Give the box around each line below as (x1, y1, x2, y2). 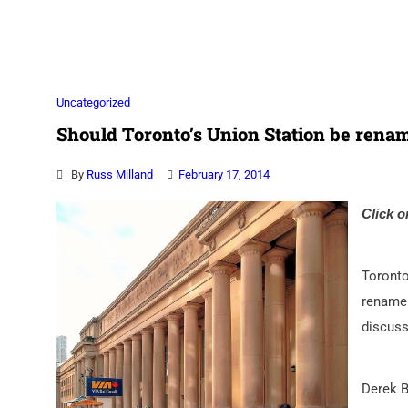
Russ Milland (87, 168, 153, 182)
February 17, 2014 (178, 168, 270, 182)
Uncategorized (56, 96, 130, 110)
